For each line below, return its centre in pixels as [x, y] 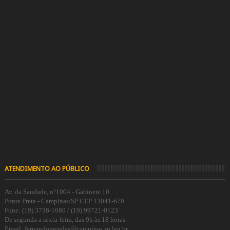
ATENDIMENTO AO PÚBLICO [47, 168]
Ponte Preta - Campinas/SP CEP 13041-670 [64, 201]
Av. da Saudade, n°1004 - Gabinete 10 [57, 191]
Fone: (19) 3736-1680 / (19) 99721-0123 [61, 210]
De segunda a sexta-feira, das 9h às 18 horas [65, 219]
